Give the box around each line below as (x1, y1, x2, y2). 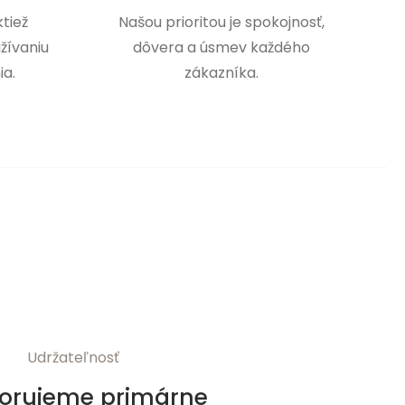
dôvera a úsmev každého (132, 37, 310, 59)
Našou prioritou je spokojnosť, (118, 12, 325, 33)
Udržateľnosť (27, 346, 119, 368)
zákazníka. (184, 62, 259, 84)
